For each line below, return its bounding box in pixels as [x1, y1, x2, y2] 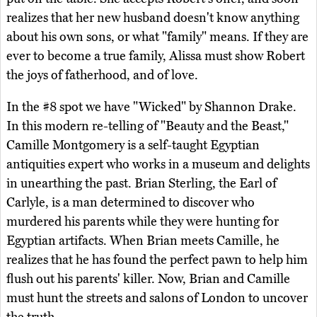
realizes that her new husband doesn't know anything [6, 10, 299, 26]
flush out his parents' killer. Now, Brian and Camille [6, 271, 290, 287]
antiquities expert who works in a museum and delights [6, 156, 310, 173]
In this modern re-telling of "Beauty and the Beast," [6, 118, 289, 134]
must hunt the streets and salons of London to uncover [6, 290, 308, 306]
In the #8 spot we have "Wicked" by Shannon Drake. [6, 99, 296, 115]
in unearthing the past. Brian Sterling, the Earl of [6, 175, 277, 192]
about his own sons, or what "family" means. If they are [6, 29, 309, 45]
